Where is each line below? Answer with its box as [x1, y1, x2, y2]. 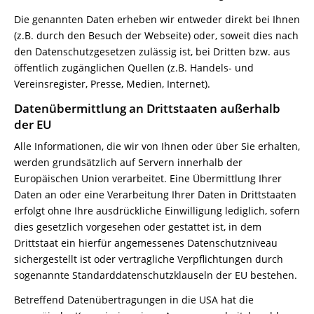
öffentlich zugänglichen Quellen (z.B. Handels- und [14, 61, 254, 74]
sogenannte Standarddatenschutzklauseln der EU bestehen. [14, 268, 297, 282]
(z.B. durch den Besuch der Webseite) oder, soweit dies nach [14, 29, 299, 42]
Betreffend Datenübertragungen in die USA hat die [14, 293, 254, 306]
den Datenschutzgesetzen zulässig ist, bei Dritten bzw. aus [14, 45, 290, 58]
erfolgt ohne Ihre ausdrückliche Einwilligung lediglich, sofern [14, 204, 300, 217]
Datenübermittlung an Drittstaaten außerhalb [14, 100, 280, 116]
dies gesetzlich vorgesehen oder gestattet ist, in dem [14, 220, 261, 233]
